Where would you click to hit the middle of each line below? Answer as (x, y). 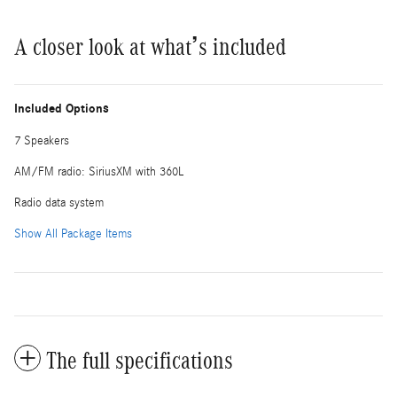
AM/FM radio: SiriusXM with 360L (99, 171)
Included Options (62, 108)
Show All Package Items (73, 234)
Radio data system (59, 202)
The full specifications (140, 360)
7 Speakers (42, 140)
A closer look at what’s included (150, 47)
